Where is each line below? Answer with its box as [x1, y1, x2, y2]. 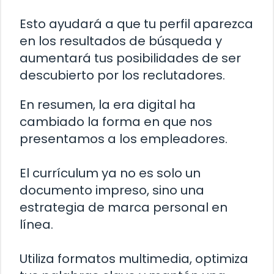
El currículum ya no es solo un [20, 164, 201, 182]
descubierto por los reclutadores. [20, 66, 225, 84]
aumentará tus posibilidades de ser [20, 49, 241, 67]
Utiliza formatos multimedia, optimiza [20, 250, 248, 267]
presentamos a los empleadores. [20, 130, 228, 147]
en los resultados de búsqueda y [20, 32, 222, 50]
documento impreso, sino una [20, 181, 204, 199]
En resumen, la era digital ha [20, 95, 196, 113]
